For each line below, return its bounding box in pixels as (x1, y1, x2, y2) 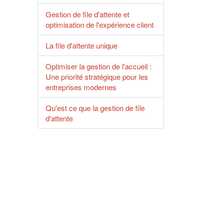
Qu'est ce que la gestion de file (46, 103, 145, 113)
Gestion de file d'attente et (46, 9, 129, 19)
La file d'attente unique (46, 40, 117, 51)
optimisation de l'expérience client (46, 19, 154, 30)
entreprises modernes (46, 82, 116, 92)
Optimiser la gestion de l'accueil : (46, 61, 152, 71)
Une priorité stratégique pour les (46, 71, 148, 82)
